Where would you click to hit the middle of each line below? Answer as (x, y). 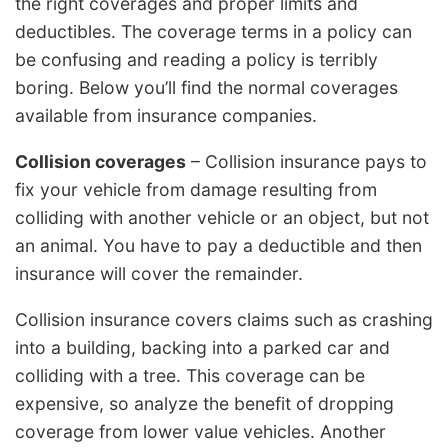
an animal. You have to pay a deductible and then (218, 245)
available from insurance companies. (166, 116)
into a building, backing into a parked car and (202, 347)
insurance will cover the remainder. (159, 273)
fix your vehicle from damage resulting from (196, 189)
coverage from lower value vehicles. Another (200, 431)
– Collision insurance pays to (306, 161)
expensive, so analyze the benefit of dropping (204, 403)
